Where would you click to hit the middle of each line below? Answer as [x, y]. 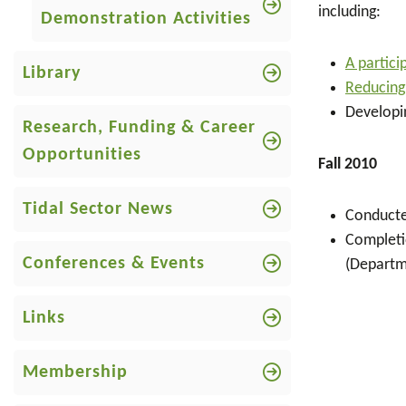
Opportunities [82, 155]
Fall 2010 [348, 164]
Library [52, 73]
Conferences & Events [114, 264]
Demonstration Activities [146, 19]
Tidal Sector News [98, 209]
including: [349, 12]
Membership [75, 372]
